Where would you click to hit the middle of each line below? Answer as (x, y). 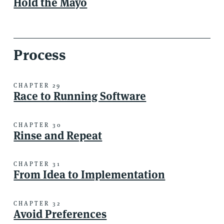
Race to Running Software (80, 96)
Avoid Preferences (60, 214)
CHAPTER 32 (37, 203)
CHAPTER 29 (37, 85)
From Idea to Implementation (89, 175)
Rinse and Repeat (58, 135)
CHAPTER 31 (37, 164)
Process (40, 54)
